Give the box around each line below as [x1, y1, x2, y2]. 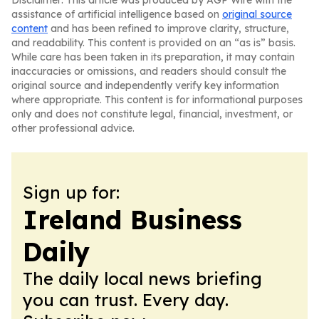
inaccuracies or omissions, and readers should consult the [11, 65, 286, 78]
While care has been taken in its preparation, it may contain [11, 51, 295, 63]
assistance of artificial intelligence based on [11, 8, 222, 21]
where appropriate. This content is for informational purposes [11, 93, 303, 106]
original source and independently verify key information [11, 79, 279, 92]
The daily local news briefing [23, 268, 262, 289]
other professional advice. [11, 122, 135, 135]
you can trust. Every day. [23, 289, 229, 310]
